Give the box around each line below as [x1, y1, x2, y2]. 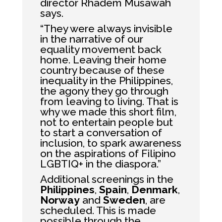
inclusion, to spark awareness [40, 137, 181, 149]
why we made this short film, [40, 106, 176, 118]
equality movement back [40, 43, 162, 55]
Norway [40, 194, 80, 206]
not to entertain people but [40, 116, 173, 128]
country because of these [40, 64, 165, 76]
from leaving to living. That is [40, 95, 178, 108]
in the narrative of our [40, 33, 143, 45]
